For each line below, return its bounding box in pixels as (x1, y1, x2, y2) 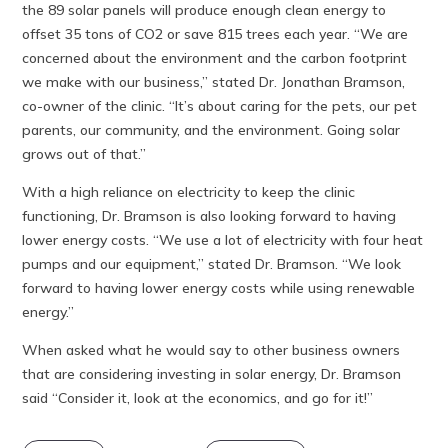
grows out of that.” (22, 144, 151, 163)
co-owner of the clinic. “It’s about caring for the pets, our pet (22, 96, 418, 115)
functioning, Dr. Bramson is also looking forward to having (22, 206, 397, 225)
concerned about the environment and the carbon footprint (22, 48, 408, 67)
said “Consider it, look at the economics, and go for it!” (22, 388, 374, 407)
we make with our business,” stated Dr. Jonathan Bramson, (22, 72, 406, 91)
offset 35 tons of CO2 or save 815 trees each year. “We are (22, 24, 409, 43)
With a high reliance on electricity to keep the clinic (22, 182, 356, 201)
